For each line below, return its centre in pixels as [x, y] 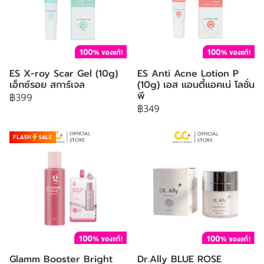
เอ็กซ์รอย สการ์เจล [47, 85]
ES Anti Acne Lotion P [188, 74]
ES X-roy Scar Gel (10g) [64, 74]
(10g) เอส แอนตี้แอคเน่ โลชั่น [196, 85]
